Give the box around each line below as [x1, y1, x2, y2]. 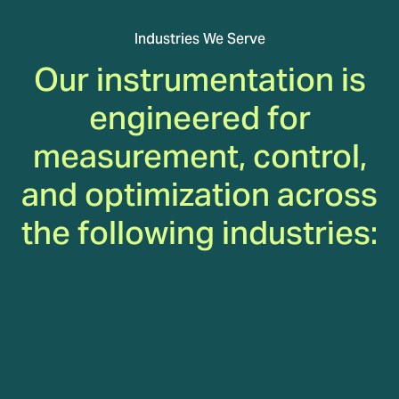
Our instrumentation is [33, 58, 366, 100]
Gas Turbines [41, 363, 127, 383]
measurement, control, [32, 134, 367, 176]
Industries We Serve [134, 28, 265, 48]
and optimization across [21, 173, 378, 215]
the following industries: [21, 211, 378, 253]
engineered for [88, 96, 311, 138]
